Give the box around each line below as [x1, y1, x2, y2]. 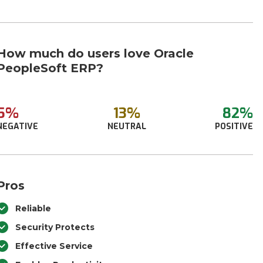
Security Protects [15, 222, 95, 232]
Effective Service [15, 241, 93, 251]
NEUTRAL [107, 121, 146, 132]
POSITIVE [214, 121, 253, 132]
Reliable [15, 203, 52, 214]
